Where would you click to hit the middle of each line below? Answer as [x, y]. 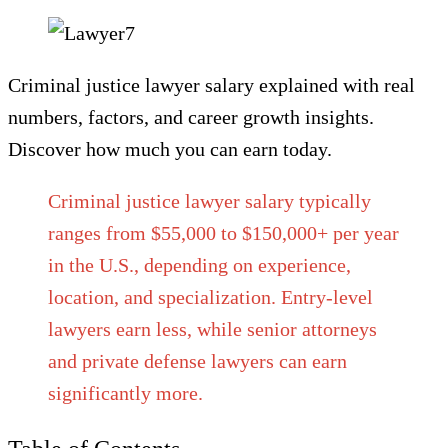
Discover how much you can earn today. [170, 149]
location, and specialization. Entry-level [210, 297]
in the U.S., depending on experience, [199, 265]
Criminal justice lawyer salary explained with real [211, 85]
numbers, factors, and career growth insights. [191, 117]
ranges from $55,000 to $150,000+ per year [223, 233]
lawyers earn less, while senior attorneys [212, 329]
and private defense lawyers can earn [197, 361]
